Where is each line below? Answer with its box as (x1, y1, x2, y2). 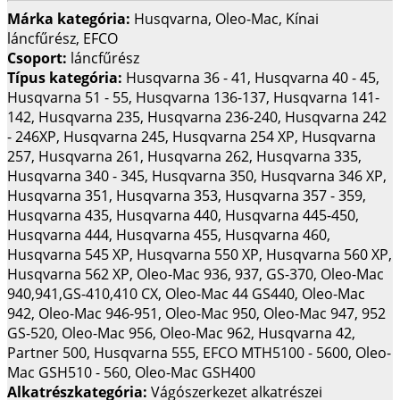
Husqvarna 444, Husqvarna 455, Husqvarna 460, (7, 224, 330, 245)
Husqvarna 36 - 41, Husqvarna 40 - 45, (126, 67, 379, 87)
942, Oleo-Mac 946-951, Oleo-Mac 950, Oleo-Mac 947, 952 (7, 303, 386, 323)
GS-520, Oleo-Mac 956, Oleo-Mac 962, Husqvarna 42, (7, 322, 355, 343)
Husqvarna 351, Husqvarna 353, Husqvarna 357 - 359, (7, 185, 366, 205)
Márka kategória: (7, 8, 134, 29)
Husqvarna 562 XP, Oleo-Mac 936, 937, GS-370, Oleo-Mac (7, 263, 384, 284)
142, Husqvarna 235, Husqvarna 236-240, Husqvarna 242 (7, 106, 387, 127)
